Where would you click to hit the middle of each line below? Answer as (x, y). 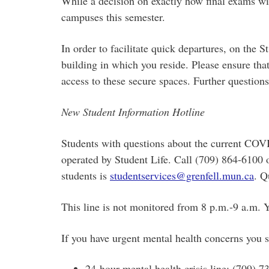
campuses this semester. (113, 17)
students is (86, 175)
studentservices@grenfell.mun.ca (182, 175)
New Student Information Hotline (133, 112)
